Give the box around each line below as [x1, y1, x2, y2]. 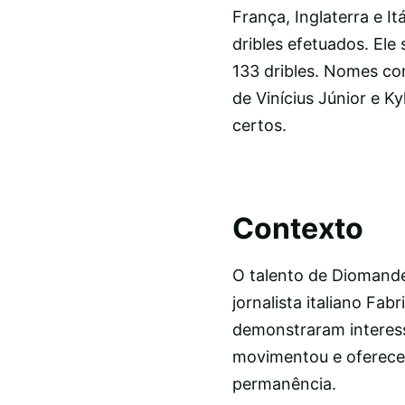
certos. [231, 115, 287, 135]
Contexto [231, 210, 363, 246]
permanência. [231, 374, 336, 394]
